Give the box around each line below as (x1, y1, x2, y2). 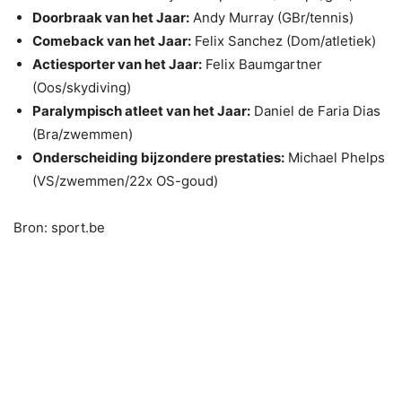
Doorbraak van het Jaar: (32, 8, 189, 26)
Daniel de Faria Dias (250, 101, 380, 119)
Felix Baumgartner (202, 55, 322, 73)
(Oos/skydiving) (32, 78, 131, 96)
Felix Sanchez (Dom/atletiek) (191, 31, 376, 49)
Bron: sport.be (13, 218, 105, 236)
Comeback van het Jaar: (32, 31, 191, 49)
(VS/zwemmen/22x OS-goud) (32, 171, 218, 189)
